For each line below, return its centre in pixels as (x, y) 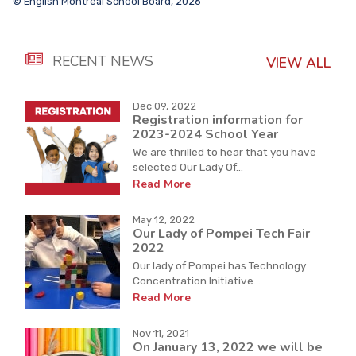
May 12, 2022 (164, 219)
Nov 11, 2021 (161, 333)
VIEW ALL (298, 63)
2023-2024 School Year (205, 135)
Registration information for (218, 120)
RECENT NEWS (103, 61)
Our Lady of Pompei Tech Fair (221, 234)
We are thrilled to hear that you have (224, 151)
